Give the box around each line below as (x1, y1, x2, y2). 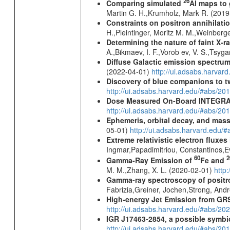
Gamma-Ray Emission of (106, 155, 194, 166)
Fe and (200, 155, 226, 166)
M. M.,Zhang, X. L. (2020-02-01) (106, 165, 214, 176)
